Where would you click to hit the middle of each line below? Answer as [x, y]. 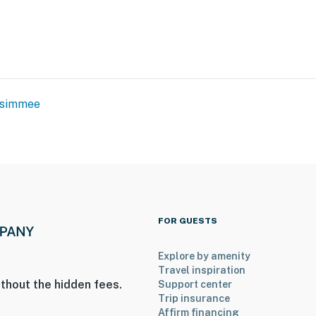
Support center [195, 285]
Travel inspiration [202, 271]
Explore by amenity [204, 256]
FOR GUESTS [188, 221]
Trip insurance [194, 299]
